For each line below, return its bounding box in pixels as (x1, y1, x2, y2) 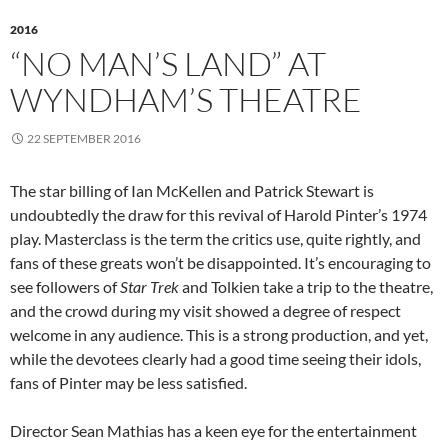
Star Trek (120, 277, 179, 297)
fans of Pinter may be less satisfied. (10, 373, 247, 393)
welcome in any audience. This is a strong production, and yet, (10, 325, 428, 345)
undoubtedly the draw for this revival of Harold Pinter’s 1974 (10, 205, 427, 225)
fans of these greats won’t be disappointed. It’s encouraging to (10, 253, 431, 273)
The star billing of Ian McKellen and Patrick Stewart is (10, 181, 374, 201)
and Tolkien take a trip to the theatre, (179, 277, 433, 297)
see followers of (10, 277, 120, 297)
